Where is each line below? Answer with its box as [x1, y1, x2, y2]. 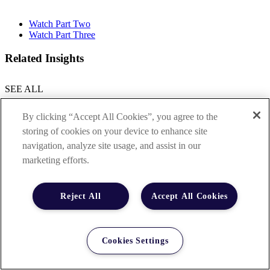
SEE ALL [5, 84, 43, 95]
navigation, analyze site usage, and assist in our [22, 140, 201, 151]
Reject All [60, 191, 101, 201]
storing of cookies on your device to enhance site [22, 126, 208, 137]
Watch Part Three [29, 30, 95, 40]
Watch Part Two [29, 19, 90, 29]
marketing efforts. [22, 155, 90, 166]
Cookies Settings [101, 236, 169, 245]
